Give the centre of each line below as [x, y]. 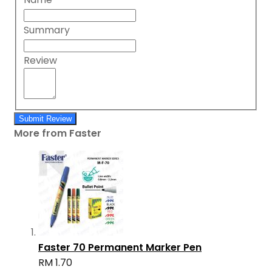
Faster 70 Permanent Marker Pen [120, 248]
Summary [47, 30]
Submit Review [45, 119]
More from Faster [58, 134]
